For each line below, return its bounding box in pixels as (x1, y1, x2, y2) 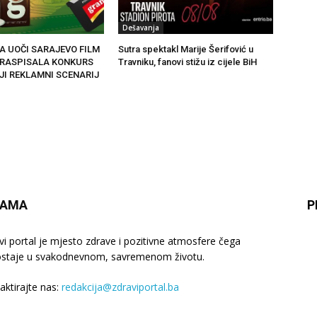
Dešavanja (122, 23, 160, 33)
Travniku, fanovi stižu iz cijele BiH (118, 57, 258, 68)
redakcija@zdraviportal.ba (62, 280, 179, 294)
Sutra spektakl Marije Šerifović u (118, 44, 254, 55)
